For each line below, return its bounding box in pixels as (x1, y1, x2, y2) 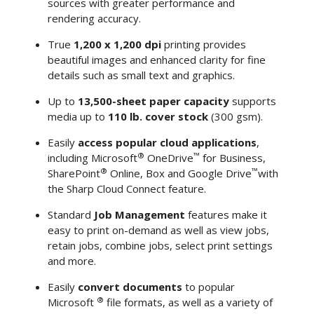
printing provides (163, 37, 246, 52)
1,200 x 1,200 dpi (73, 37, 164, 52)
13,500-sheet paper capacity (77, 94, 229, 109)
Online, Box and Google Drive (107, 166, 252, 181)
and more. (47, 254, 96, 268)
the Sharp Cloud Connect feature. (47, 182, 206, 196)
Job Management (93, 207, 188, 222)
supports (228, 94, 276, 109)
